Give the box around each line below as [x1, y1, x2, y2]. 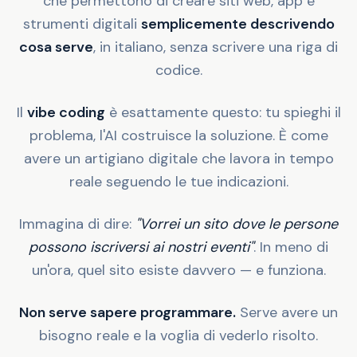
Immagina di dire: [19, 214, 135, 233]
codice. [155, 60, 202, 80]
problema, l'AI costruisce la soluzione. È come [29, 125, 328, 145]
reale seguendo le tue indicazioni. [69, 171, 288, 191]
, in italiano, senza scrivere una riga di [93, 37, 338, 57]
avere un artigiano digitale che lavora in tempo [23, 148, 334, 168]
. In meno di [253, 237, 328, 257]
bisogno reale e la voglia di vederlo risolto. [39, 325, 318, 345]
